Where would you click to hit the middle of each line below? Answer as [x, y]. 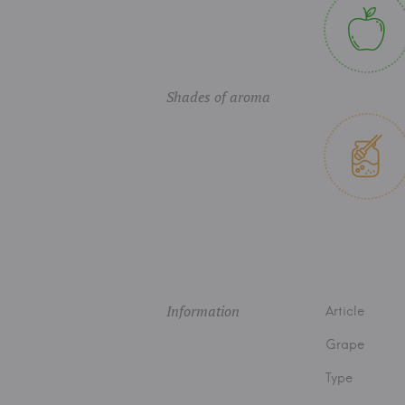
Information [203, 311]
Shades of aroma [218, 97]
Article [345, 311]
